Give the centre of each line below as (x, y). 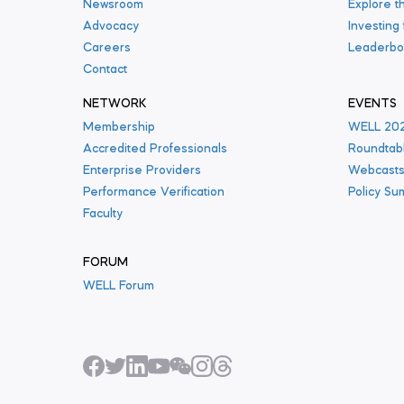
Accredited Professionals (155, 149)
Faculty (103, 214)
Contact (105, 69)
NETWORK (115, 104)
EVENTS (372, 104)
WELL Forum (119, 286)
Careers (107, 48)
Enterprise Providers (142, 170)
